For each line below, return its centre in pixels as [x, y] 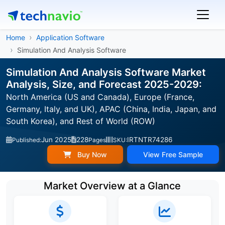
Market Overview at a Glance [113, 186]
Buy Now [91, 154]
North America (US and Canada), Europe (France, [100, 97]
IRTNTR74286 [150, 140]
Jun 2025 [56, 140]
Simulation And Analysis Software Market [106, 72]
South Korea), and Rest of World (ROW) [81, 121]
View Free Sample [173, 154]
